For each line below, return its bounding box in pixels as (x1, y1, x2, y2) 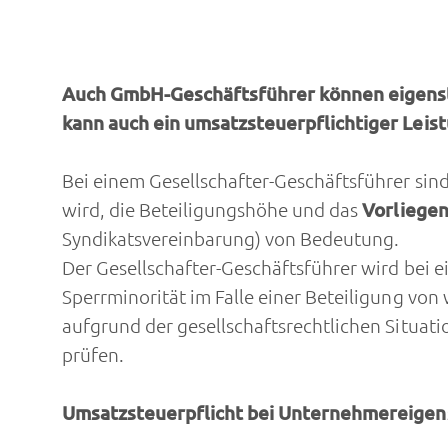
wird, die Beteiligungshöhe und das (61, 199, 363, 222)
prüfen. (61, 344, 124, 367)
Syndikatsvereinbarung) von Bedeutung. (61, 228, 400, 251)
